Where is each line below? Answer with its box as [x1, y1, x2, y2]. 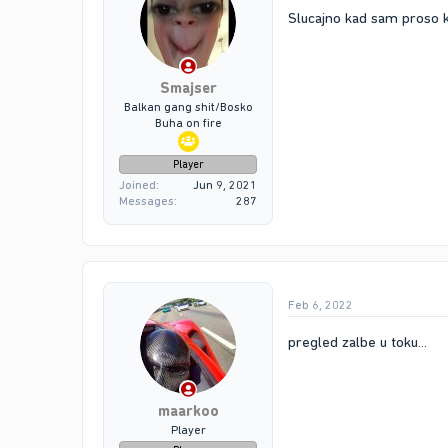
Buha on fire [154, 115, 222, 130]
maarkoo [157, 402, 219, 421]
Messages [119, 193, 174, 208]
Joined [119, 177, 156, 192]
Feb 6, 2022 [288, 297, 353, 312]
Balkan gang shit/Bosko [123, 99, 253, 114]
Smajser [159, 78, 217, 97]
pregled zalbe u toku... [288, 332, 427, 351]
